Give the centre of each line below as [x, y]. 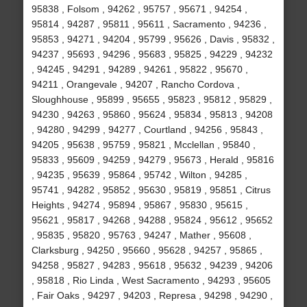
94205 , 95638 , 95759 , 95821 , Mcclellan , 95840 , [143, 145]
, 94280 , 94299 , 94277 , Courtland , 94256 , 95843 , [147, 130]
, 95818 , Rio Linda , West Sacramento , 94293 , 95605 [151, 281]
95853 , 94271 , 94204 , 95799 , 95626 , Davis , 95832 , [153, 39]
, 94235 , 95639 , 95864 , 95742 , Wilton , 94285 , [139, 175]
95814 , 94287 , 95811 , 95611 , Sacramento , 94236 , [149, 24]
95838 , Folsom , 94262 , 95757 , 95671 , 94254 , [139, 9]
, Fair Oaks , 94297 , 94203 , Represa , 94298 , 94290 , [152, 296]
